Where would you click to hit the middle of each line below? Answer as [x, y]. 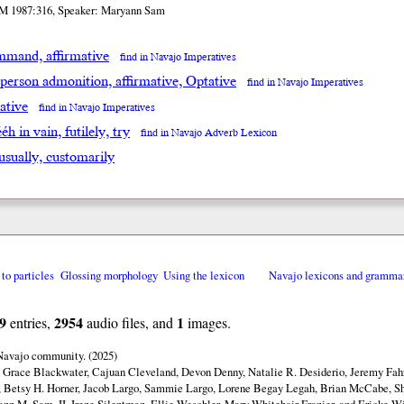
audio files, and [129, 323]
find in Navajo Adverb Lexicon [209, 133]
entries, [30, 323]
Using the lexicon [203, 275]
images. [207, 323]
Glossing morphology [109, 275]
